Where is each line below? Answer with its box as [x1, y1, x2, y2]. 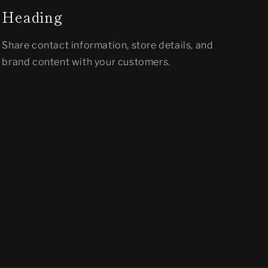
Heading [2, 7, 63, 27]
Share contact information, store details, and [2, 39, 214, 51]
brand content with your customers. [2, 56, 170, 68]
